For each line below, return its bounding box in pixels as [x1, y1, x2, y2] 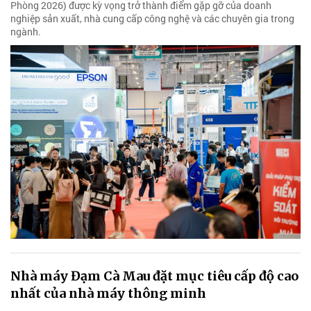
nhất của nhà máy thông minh [10, 285, 206, 301]
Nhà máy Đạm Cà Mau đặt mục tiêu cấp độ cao [10, 267, 299, 284]
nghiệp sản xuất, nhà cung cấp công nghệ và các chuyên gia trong [10, 12, 294, 26]
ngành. [10, 25, 41, 39]
